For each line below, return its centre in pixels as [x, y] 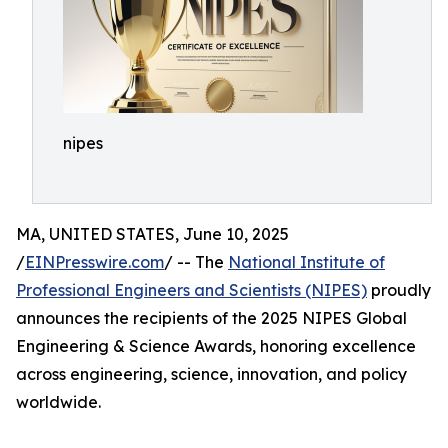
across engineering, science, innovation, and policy [211, 374]
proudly [399, 290]
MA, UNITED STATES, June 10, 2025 [152, 234]
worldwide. [58, 402]
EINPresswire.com [94, 262]
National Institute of [306, 262]
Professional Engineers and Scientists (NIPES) [191, 290]
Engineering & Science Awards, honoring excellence [216, 346]
